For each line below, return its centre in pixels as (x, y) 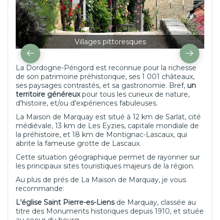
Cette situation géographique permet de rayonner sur (108, 157)
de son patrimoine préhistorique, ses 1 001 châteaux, (105, 77)
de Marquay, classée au (155, 203)
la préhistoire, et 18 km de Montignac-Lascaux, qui (101, 135)
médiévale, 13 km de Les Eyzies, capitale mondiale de (107, 126)
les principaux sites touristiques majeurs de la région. (105, 166)
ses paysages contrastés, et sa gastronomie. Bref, (101, 86)
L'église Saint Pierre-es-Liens (65, 203)
